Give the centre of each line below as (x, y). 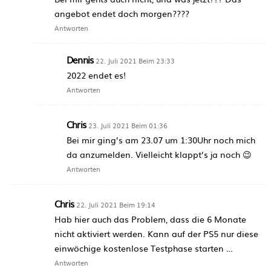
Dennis (80, 59)
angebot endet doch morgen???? (122, 13)
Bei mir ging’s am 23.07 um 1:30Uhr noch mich (161, 139)
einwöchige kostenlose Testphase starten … (144, 248)
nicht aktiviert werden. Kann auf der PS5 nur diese (156, 233)
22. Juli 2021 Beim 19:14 (116, 204)
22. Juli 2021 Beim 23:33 (135, 60)
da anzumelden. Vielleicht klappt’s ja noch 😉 (159, 154)
